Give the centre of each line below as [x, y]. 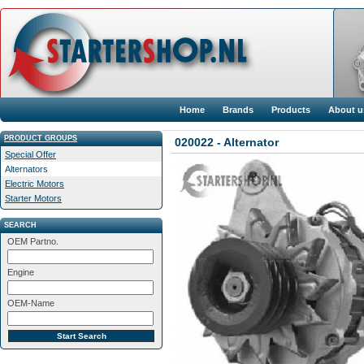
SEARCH [20, 225]
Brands [238, 110]
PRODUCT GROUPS [41, 138]
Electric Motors [35, 184]
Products [291, 110]
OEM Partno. [33, 241]
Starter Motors [33, 198]
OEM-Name [31, 303]
